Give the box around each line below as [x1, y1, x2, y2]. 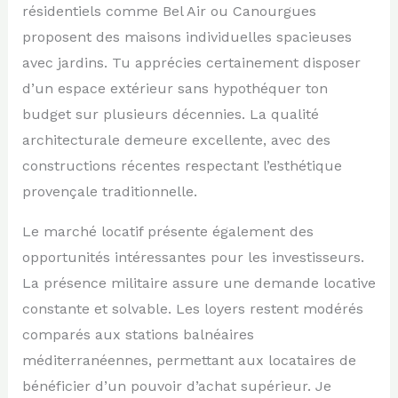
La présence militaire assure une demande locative [21, 274, 376, 291]
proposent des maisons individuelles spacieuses [21, 28, 352, 45]
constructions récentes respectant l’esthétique [21, 156, 342, 174]
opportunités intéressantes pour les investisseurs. [21, 248, 364, 266]
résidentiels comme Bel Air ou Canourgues [21, 2, 316, 20]
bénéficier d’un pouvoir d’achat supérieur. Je [21, 377, 331, 394]
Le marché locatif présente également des [21, 222, 314, 240]
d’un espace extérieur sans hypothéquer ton [21, 79, 328, 97]
